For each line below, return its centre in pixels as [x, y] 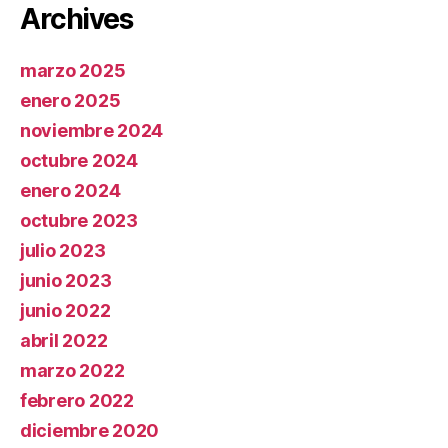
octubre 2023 [79, 220]
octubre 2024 [79, 160]
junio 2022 [65, 310]
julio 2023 [63, 250]
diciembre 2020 [90, 430]
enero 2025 [70, 100]
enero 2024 [70, 190]
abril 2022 [64, 340]
